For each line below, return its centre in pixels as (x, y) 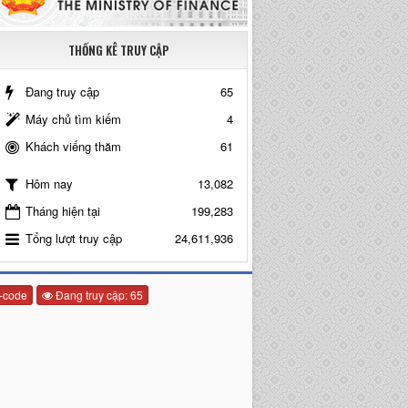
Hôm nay (49, 184)
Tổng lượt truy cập (73, 238)
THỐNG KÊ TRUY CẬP (119, 50)
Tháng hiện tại (62, 210)
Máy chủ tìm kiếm (73, 118)
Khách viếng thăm (73, 146)
